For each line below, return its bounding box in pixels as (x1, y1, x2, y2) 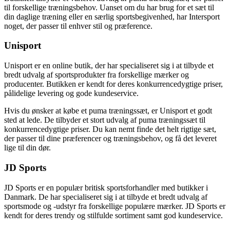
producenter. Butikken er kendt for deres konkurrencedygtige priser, (4, 80, 223, 89)
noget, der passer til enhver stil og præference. (4, 21, 152, 30)
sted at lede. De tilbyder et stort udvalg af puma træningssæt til (4, 116, 205, 125)
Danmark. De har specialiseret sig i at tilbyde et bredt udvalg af (4, 192, 207, 201)
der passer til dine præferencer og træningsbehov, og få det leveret (4, 134, 217, 143)
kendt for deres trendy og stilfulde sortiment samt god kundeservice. (4, 210, 223, 220)
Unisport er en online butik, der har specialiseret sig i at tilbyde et (4, 61, 214, 70)
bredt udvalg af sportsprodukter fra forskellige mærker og (4, 70, 189, 80)
